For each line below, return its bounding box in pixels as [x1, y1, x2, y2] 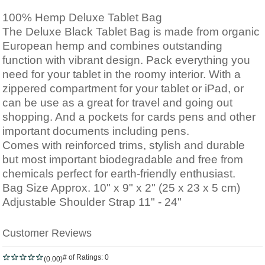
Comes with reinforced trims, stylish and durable [2, 139, 245, 151]
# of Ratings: [63, 253, 103, 261]
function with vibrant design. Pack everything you [2, 54, 250, 66]
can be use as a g [2, 96, 93, 109]
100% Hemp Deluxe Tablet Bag [2, 11, 165, 24]
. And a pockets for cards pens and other [50, 111, 256, 123]
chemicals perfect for [2, 167, 111, 180]
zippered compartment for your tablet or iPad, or [2, 82, 244, 95]
